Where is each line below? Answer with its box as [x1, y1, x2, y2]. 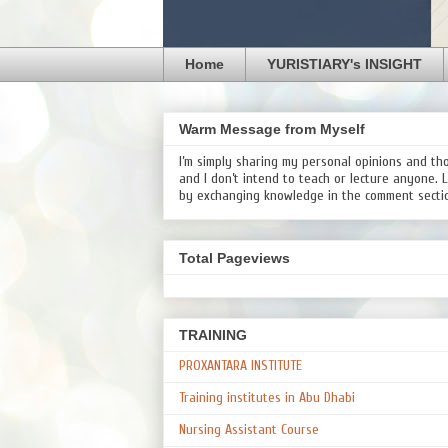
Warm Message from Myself [179, 121, 365, 138]
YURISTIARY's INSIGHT [267, 56, 422, 73]
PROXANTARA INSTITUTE [179, 356, 302, 374]
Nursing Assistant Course [179, 420, 319, 438]
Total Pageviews [179, 249, 290, 266]
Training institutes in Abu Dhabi [179, 388, 355, 406]
